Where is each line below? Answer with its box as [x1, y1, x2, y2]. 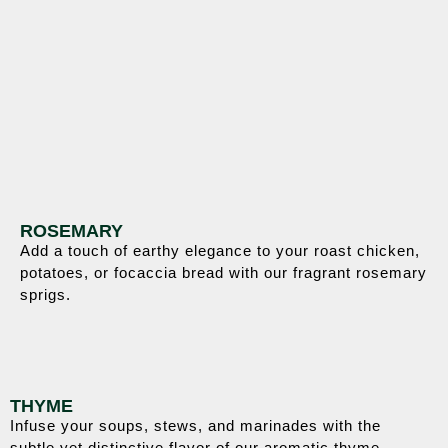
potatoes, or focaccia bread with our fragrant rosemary [20, 264, 427, 281]
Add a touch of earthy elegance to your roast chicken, [20, 242, 420, 259]
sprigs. [20, 286, 71, 303]
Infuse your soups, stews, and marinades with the [10, 417, 381, 434]
